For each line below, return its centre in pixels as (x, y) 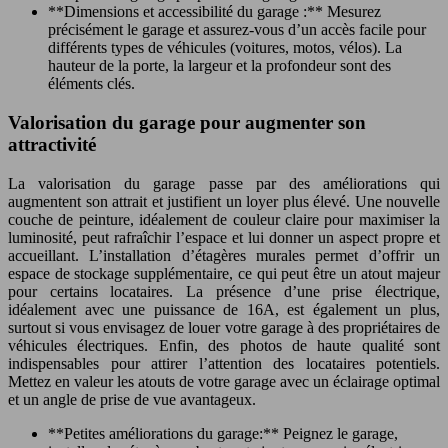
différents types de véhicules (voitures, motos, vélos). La (225, 48)
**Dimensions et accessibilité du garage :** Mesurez (214, 12)
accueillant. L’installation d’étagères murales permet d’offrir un (224, 255)
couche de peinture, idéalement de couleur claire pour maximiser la (224, 219)
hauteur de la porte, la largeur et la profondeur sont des (219, 66)
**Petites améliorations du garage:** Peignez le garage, (223, 433)
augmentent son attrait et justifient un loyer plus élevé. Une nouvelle (224, 201)
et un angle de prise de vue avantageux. (132, 399)
